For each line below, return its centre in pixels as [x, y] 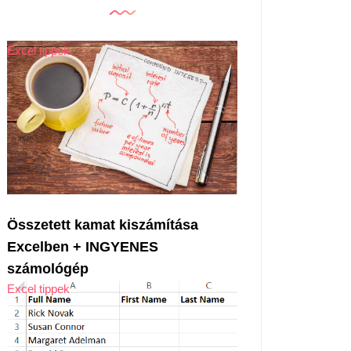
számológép [48, 268]
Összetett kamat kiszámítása [103, 224]
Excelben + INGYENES [83, 246]
